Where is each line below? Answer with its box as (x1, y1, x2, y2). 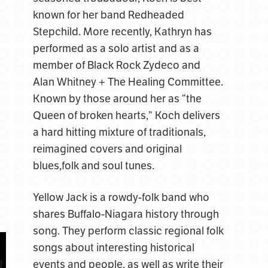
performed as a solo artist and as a (32, 42, 199, 55)
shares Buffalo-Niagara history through (32, 208, 219, 221)
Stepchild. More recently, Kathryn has (32, 25, 212, 38)
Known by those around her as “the (32, 92, 202, 105)
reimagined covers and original (32, 142, 182, 156)
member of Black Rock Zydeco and (32, 59, 200, 72)
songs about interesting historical (32, 241, 194, 254)
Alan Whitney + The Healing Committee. (32, 75, 223, 89)
